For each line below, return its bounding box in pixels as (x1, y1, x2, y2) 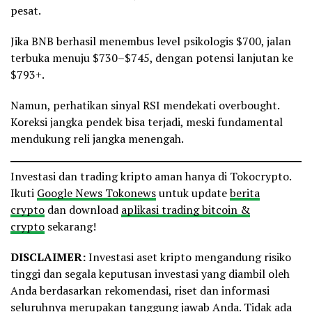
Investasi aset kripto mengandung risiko (88, 249, 291, 265)
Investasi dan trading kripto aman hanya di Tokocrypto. (10, 169, 291, 185)
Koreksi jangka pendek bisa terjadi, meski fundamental (10, 114, 283, 130)
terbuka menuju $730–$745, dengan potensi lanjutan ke (10, 50, 293, 66)
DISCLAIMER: (10, 249, 88, 265)
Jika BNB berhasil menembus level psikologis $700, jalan (10, 33, 291, 49)
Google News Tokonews (37, 185, 156, 201)
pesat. (10, 3, 41, 19)
